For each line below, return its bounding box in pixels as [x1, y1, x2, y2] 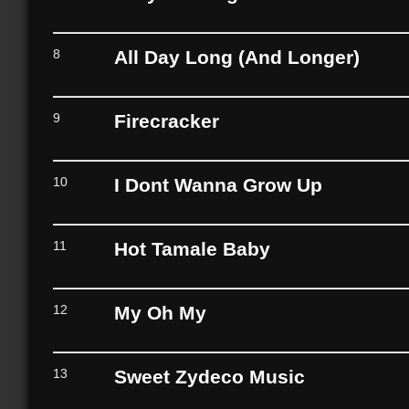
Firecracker [113, 110, 219, 131]
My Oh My [113, 301, 206, 323]
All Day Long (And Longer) [113, 46, 360, 68]
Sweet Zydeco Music [113, 365, 305, 387]
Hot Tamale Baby [113, 237, 270, 259]
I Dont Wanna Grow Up [113, 173, 322, 195]
